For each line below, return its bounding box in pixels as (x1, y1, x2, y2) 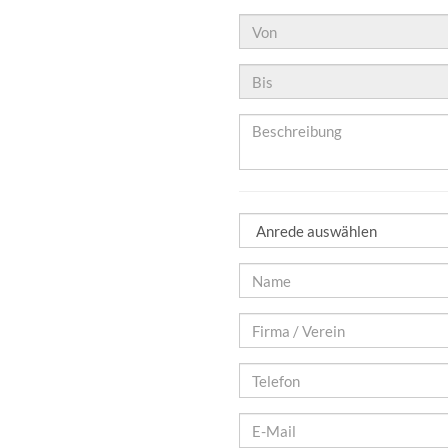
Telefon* (238, 363, 291, 381)
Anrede (238, 213, 286, 231)
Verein (238, 355, 281, 373)
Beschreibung (238, 114, 328, 132)
